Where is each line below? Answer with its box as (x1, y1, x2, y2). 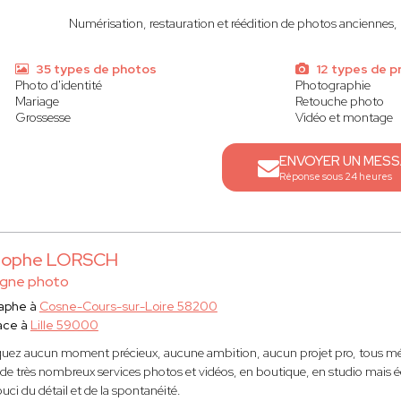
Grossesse (14, 109, 71, 125)
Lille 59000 (30, 317, 98, 333)
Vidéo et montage (295, 109, 394, 125)
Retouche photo (295, 93, 385, 109)
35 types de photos (32, 61, 157, 77)
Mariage (14, 93, 59, 109)
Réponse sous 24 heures (279, 170, 393, 183)
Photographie (295, 77, 371, 93)
